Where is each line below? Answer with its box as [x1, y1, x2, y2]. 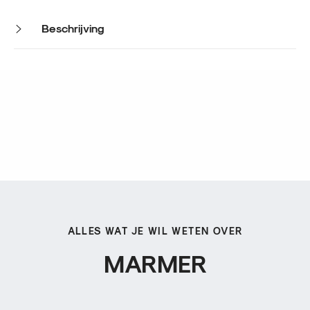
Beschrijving [39, 21, 104, 35]
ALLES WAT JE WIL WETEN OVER [67, 224, 243, 237]
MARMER [103, 248, 207, 277]
